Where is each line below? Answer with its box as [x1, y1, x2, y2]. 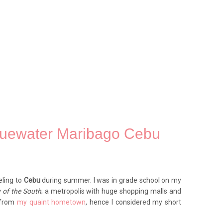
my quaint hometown [17, 198, 86, 206]
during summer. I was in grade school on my [42, 176, 182, 184]
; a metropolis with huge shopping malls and [41, 187, 182, 195]
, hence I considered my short [86, 198, 182, 206]
